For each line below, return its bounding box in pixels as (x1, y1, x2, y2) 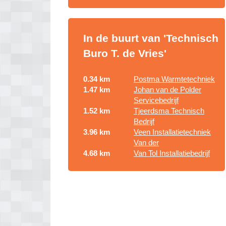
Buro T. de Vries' (83, 47, 166, 59)
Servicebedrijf (134, 96, 179, 104)
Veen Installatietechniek (134, 128, 211, 136)
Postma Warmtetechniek (134, 75, 215, 83)
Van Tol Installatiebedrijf (134, 149, 210, 157)
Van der (134, 138, 159, 147)
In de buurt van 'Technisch (83, 32, 218, 44)
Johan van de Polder (134, 85, 201, 94)
